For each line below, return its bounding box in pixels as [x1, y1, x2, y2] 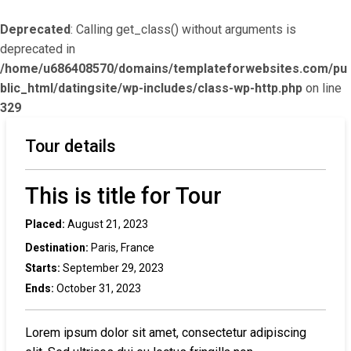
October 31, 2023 [54, 282, 141, 295]
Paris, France [89, 241, 154, 254]
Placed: [25, 218, 65, 230]
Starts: [25, 262, 60, 274]
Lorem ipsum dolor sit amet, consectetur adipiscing [25, 325, 306, 340]
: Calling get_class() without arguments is [71, 22, 296, 37]
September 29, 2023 [60, 262, 164, 274]
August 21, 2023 [65, 218, 148, 230]
